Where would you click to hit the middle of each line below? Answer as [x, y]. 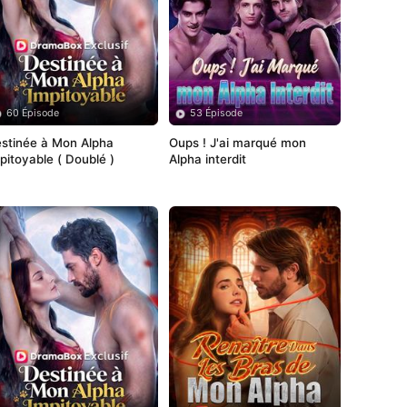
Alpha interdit [207, 159]
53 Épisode [216, 114]
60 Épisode [32, 114]
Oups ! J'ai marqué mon [237, 143]
